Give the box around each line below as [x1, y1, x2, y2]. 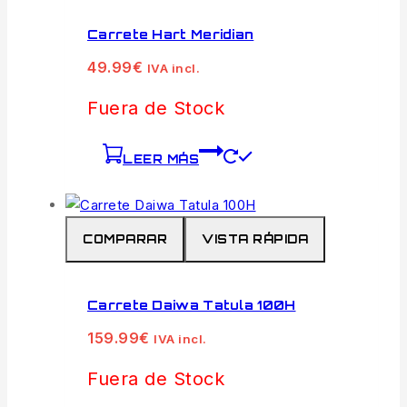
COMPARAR [83, 231, 167, 246]
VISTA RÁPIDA [202, 231, 308, 246]
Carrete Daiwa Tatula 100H [87, 297, 296, 313]
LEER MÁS [123, 151, 199, 166]
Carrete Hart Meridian [87, 26, 254, 43]
